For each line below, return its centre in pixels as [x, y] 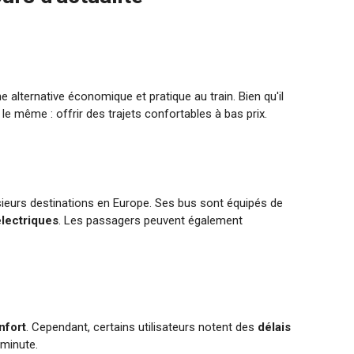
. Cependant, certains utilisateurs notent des [142, 327]
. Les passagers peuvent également [151, 220]
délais [275, 327]
